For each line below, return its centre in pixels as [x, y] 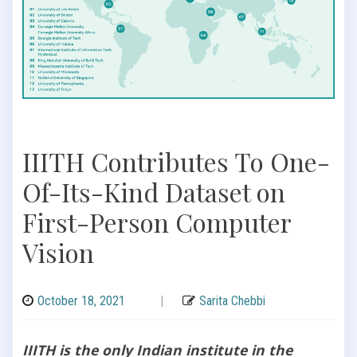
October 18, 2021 [81, 300]
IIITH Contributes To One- [176, 161]
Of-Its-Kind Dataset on [154, 191]
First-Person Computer [157, 222]
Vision [58, 252]
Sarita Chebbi [232, 300]
